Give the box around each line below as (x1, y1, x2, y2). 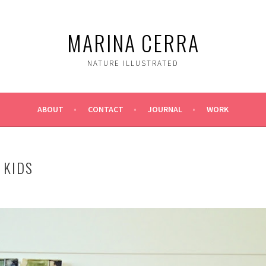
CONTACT (88, 104, 123, 115)
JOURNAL (148, 104, 182, 115)
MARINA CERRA (66, 27, 199, 58)
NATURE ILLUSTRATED (87, 58, 179, 68)
